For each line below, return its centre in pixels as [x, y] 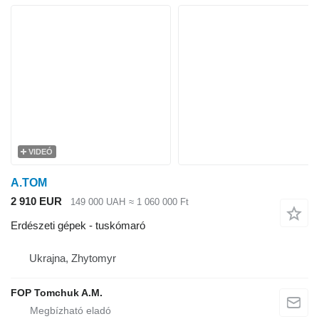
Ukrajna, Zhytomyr [73, 258]
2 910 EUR [36, 201]
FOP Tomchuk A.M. [57, 293]
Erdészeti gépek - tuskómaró [78, 226]
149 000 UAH [98, 202]
